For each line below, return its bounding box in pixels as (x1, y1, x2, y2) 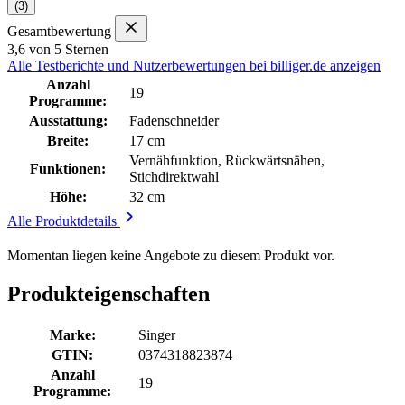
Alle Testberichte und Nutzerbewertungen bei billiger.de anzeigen (7, 57, 381, 73)
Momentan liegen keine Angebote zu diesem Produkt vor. (7, 247, 334, 263)
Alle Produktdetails (7, 212, 120, 229)
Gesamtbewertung (7, 23, 111, 39)
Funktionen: (30, 160, 106, 176)
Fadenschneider (129, 112, 219, 128)
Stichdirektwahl (129, 168, 219, 184)
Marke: (49, 326, 96, 343)
